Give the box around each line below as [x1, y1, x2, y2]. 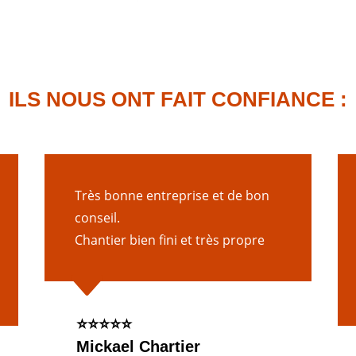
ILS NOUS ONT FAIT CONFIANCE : [8, 87, 347, 112]
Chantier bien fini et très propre [74, 231, 265, 250]
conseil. [74, 209, 120, 227]
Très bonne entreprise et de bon [74, 187, 269, 205]
